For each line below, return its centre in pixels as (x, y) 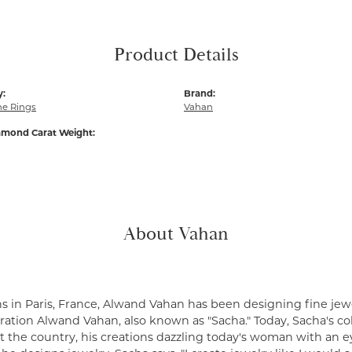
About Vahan (176, 234)
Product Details (176, 55)
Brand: (200, 94)
